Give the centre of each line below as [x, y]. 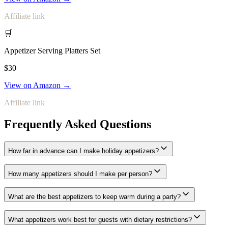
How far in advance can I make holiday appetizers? [83, 151]
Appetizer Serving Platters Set [52, 51]
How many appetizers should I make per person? [80, 174]
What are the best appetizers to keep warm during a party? [94, 197]
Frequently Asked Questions [78, 124]
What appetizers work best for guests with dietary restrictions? [100, 220]
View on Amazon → [37, 85]
